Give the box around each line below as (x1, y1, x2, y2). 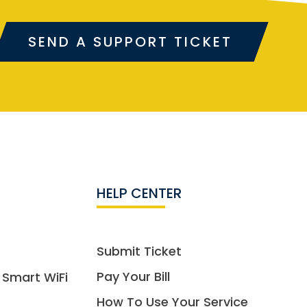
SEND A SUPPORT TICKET (27, 32, 232, 51)
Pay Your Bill (97, 267, 171, 285)
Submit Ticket (97, 242, 182, 260)
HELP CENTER (97, 183, 182, 203)
